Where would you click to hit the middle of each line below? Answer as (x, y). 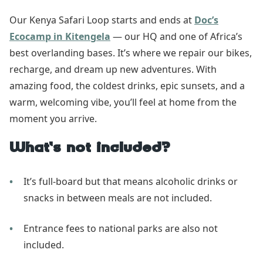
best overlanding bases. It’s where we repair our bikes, (131, 53)
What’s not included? (90, 149)
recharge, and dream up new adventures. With (113, 69)
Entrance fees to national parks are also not (121, 228)
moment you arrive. (53, 118)
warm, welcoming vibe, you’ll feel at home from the (123, 102)
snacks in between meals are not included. (118, 198)
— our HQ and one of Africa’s (176, 36)
